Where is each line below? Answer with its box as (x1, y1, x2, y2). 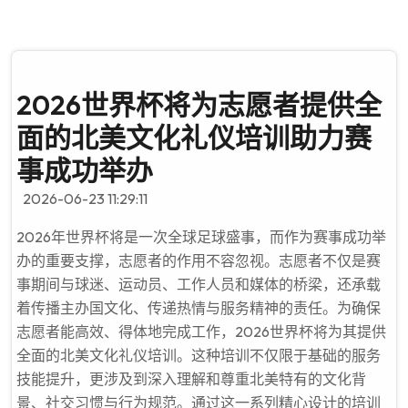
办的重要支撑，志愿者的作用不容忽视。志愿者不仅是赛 (16, 251, 381, 270)
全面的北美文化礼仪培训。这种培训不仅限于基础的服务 (16, 346, 381, 364)
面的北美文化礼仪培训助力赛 (16, 120, 372, 155)
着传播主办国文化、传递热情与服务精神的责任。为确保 (16, 299, 381, 317)
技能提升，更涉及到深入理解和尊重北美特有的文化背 (16, 370, 366, 388)
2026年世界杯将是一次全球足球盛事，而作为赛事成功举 (16, 228, 386, 246)
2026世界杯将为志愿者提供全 (16, 87, 382, 122)
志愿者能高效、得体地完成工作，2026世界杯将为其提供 (16, 322, 386, 341)
